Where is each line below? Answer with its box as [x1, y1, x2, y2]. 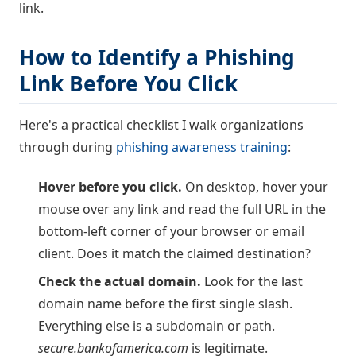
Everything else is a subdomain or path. [38, 316, 275, 335]
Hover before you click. [38, 178, 182, 196]
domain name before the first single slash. [38, 294, 292, 312]
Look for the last [201, 272, 303, 290]
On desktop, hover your [182, 178, 328, 196]
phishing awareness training [116, 137, 288, 156]
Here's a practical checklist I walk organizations [19, 115, 304, 133]
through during [19, 137, 116, 156]
